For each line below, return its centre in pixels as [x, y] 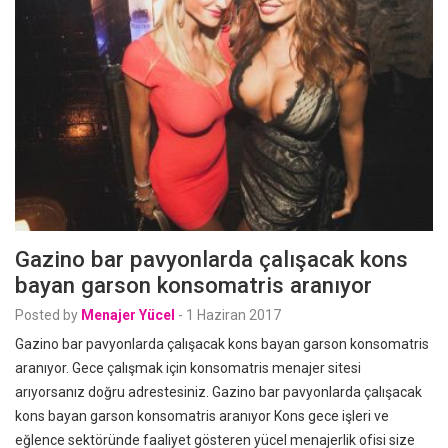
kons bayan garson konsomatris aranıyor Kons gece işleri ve [202, 415]
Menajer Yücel [128, 314]
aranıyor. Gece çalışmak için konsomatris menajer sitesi [188, 367]
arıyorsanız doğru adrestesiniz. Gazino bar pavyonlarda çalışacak [218, 391]
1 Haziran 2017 [233, 314]
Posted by [46, 314]
